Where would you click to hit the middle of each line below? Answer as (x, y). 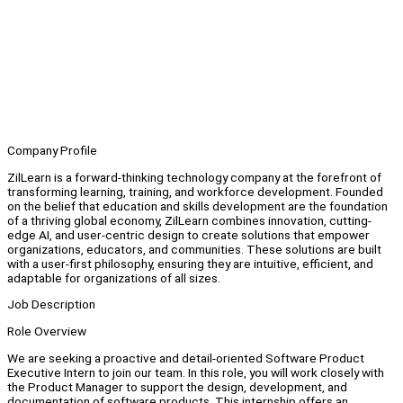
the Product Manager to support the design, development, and (177, 386)
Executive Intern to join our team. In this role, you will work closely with (196, 372)
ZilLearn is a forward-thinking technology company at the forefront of (194, 177)
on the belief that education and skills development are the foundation (197, 206)
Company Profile (52, 151)
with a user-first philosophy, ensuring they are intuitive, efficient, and (190, 263)
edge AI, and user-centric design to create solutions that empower (188, 234)
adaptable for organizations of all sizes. (114, 278)
